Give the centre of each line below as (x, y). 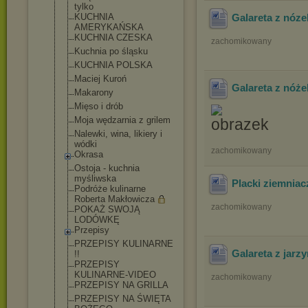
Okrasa (89, 154)
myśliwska (95, 178)
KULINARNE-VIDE (112, 275)
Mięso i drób (99, 106)
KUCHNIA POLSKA (113, 65)
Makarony (94, 92)
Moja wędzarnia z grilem (122, 120)
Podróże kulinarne (110, 189)
